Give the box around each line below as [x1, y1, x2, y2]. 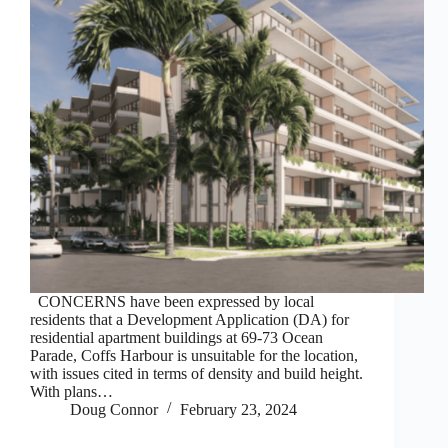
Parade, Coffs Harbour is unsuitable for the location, [30, 347, 358, 365]
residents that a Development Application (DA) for [30, 311, 349, 329]
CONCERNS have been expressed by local [30, 293, 314, 311]
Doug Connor [70, 401, 158, 419]
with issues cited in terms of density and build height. [30, 365, 363, 383]
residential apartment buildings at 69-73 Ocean [30, 329, 323, 347]
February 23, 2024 [180, 401, 297, 419]
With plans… [30, 383, 113, 401]
